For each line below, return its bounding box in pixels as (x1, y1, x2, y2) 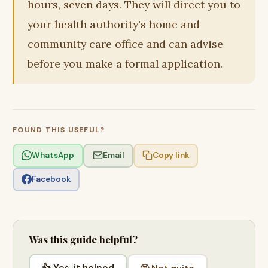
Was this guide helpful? (28, 232, 138, 246)
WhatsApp (32, 150, 75, 161)
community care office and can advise (27, 37, 223, 51)
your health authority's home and (27, 17, 200, 32)
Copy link (152, 150, 189, 161)
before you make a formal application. (27, 57, 223, 71)
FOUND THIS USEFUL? (13, 125, 105, 135)
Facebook (32, 174, 71, 185)
